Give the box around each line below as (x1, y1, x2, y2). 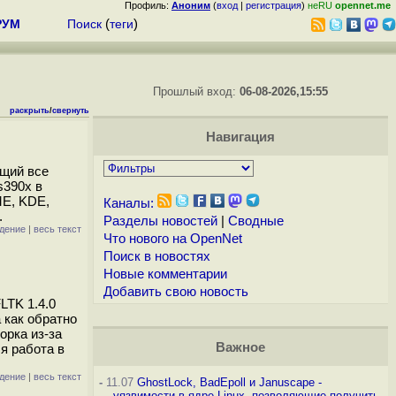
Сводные (227, 214, 284, 228)
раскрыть (9, 106, 49, 115)
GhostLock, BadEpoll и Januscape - (136, 376, 322, 389)
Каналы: (103, 196, 154, 210)
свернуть (51, 106, 89, 115)
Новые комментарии (103, 267, 227, 281)
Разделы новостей (103, 214, 217, 228)
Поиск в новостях (103, 249, 210, 263)
